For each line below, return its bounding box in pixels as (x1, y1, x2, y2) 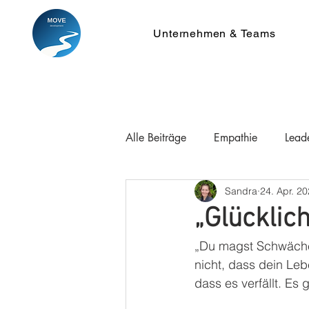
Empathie (214, 130, 257, 145)
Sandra (225, 184, 257, 197)
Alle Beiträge (126, 130, 186, 145)
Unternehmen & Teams (153, 27, 276, 40)
